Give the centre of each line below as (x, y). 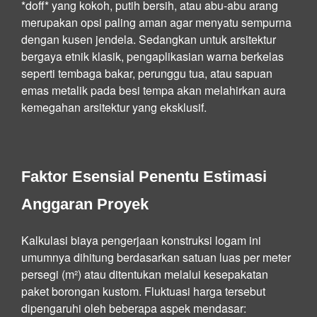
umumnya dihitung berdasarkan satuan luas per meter (156, 257)
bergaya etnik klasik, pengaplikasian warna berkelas (152, 56)
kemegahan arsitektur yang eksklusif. (114, 107)
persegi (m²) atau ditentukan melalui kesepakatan (145, 274)
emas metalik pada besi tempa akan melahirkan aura (154, 90)
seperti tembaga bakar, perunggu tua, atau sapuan (147, 73)
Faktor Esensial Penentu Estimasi (144, 176)
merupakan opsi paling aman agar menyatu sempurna (156, 22)
